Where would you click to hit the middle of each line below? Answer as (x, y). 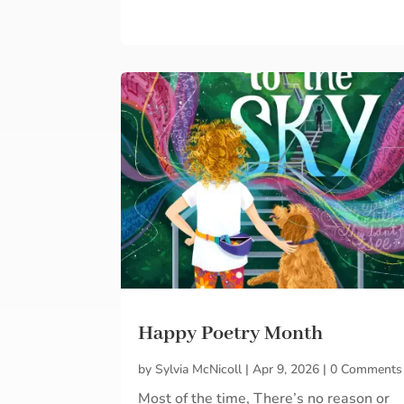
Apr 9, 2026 (286, 370)
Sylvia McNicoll (199, 370)
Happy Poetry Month (231, 334)
